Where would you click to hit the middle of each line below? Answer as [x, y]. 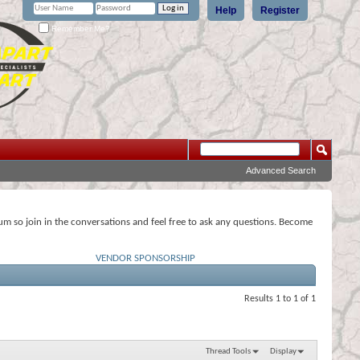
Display [283, 351]
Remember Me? [80, 28]
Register [280, 10]
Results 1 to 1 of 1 [280, 299]
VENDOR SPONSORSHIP [145, 258]
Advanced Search [281, 170]
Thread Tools [228, 351]
